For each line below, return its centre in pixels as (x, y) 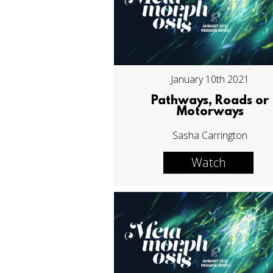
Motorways (210, 112)
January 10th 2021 (210, 80)
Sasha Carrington (210, 136)
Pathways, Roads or (210, 101)
